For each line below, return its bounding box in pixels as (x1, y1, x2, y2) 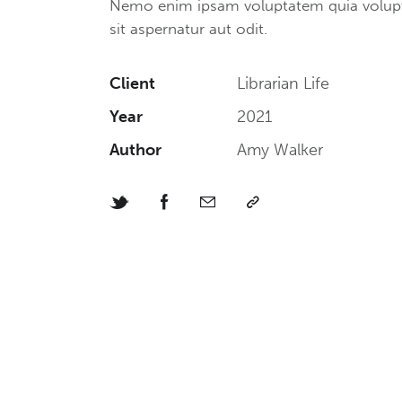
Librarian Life (237, 73, 330, 93)
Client (109, 73, 155, 93)
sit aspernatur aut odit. (109, 19, 267, 38)
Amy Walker (237, 139, 324, 160)
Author (109, 139, 162, 160)
